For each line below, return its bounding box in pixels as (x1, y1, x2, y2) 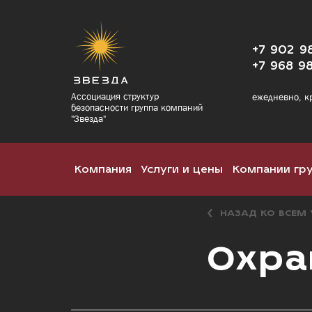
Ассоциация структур (71, 91, 159, 102)
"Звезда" (71, 113, 106, 124)
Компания (75, 162, 132, 175)
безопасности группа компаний (71, 102, 203, 113)
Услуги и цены (141, 162, 224, 175)
